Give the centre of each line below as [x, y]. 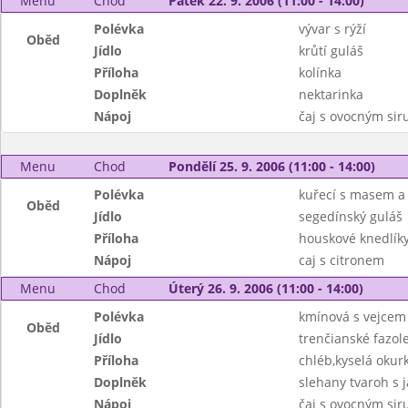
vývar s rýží [332, 29]
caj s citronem [341, 260]
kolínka [320, 72]
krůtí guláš [331, 51]
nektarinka [331, 94]
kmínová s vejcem [352, 316]
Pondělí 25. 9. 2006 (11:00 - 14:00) [271, 166]
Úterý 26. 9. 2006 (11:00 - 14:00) [265, 288]
